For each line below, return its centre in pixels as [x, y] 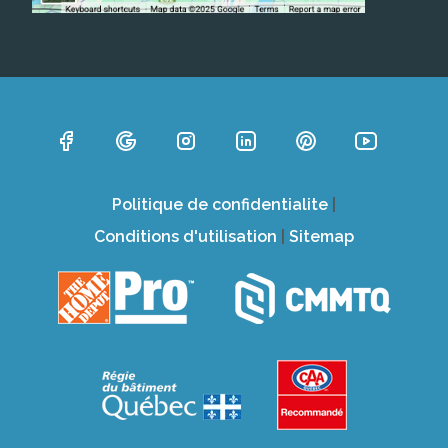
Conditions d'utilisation [185, 236]
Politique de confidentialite [220, 204]
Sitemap [321, 236]
